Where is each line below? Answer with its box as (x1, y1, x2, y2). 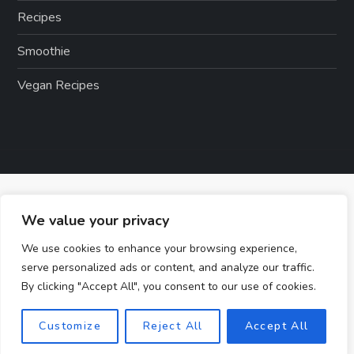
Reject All (142, 318, 203, 333)
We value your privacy (21, 211, 169, 230)
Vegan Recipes (17, 77, 100, 95)
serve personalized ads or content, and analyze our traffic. (21, 260, 314, 275)
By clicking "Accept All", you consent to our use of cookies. (21, 279, 316, 294)
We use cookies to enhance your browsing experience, (21, 241, 297, 256)
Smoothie (17, 43, 71, 61)
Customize (39, 318, 101, 333)
